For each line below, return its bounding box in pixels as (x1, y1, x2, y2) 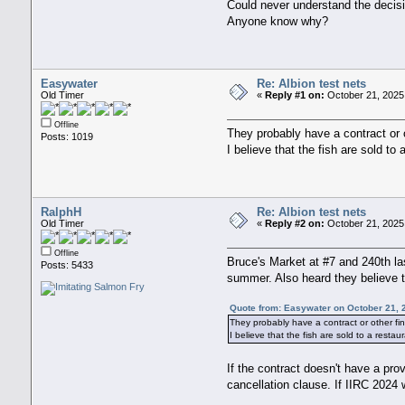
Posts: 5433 (40, 259, 93, 271)
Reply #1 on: (264, 89, 325, 101)
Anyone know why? (227, 14, 329, 28)
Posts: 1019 (40, 131, 93, 143)
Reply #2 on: (264, 218, 325, 230)
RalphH (40, 205, 81, 220)
